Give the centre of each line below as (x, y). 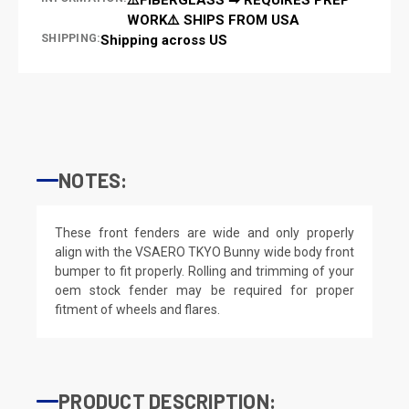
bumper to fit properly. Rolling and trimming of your (204, 271)
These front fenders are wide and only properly (204, 232)
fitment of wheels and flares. (137, 309)
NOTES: (93, 179)
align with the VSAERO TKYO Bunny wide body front (204, 252)
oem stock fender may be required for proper (204, 290)
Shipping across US (164, 40)
